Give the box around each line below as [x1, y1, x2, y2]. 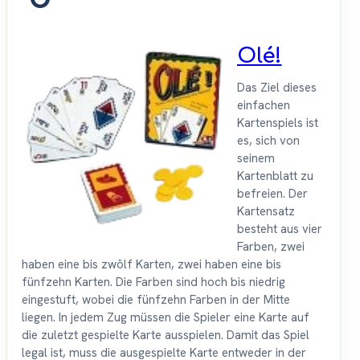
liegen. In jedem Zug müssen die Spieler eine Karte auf [22, 309, 309, 326]
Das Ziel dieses [237, 80, 317, 96]
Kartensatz [237, 203, 295, 220]
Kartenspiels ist [237, 115, 318, 132]
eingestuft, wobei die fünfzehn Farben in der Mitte [22, 292, 290, 309]
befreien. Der [237, 186, 308, 202]
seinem [237, 150, 275, 167]
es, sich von [237, 133, 300, 149]
